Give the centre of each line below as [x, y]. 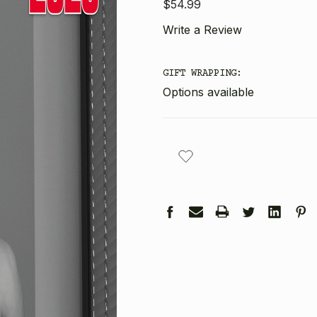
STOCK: [180, 157]
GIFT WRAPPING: [202, 73]
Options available [208, 92]
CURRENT [183, 142]
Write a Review [202, 29]
